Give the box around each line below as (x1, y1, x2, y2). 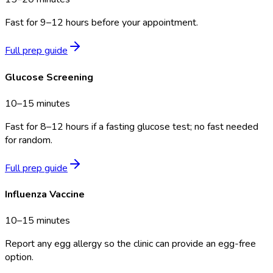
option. (5, 250, 34, 264)
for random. (5, 133, 52, 147)
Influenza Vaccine (5, 188, 85, 202)
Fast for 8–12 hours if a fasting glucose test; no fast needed (5, 119, 258, 133)
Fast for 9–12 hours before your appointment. (5, 16, 198, 30)
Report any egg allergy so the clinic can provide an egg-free (5, 237, 256, 251)
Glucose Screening (5, 70, 93, 84)
